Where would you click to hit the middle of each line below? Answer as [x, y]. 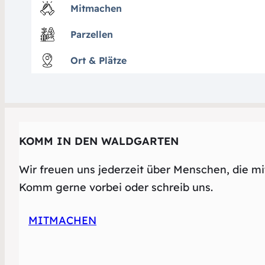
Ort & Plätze [98, 60]
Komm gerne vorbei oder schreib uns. [116, 187]
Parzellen [91, 34]
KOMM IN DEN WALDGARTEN [99, 141]
